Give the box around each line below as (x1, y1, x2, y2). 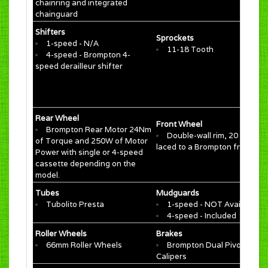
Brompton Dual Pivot (167, 240, 244, 251)
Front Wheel (156, 119, 202, 130)
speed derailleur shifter (35, 61, 123, 72)
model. (35, 170, 60, 181)
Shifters (35, 27, 65, 38)
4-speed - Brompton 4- (46, 50, 130, 60)
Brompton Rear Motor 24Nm (46, 124, 151, 135)
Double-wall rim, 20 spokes (167, 130, 267, 141)
